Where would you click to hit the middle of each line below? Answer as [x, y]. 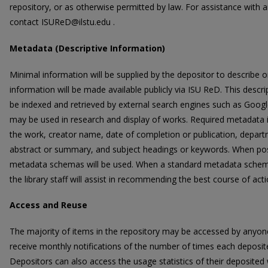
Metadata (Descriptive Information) [87, 48]
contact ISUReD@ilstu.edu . [62, 22]
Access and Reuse [48, 205]
